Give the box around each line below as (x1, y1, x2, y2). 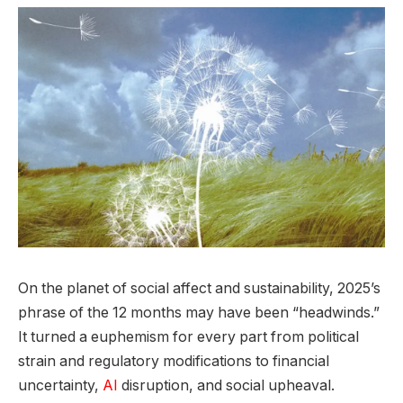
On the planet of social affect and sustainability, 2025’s (18, 279, 381, 297)
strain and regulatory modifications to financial (18, 352, 329, 370)
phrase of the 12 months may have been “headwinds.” (18, 303, 380, 321)
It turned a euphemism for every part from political (18, 327, 359, 345)
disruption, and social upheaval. (118, 376, 338, 394)
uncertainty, (18, 376, 103, 394)
